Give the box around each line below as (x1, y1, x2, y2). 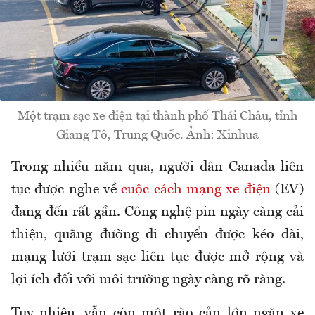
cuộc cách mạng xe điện (121, 182, 271, 197)
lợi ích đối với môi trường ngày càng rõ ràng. (11, 272, 285, 287)
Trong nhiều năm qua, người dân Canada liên (11, 160, 304, 174)
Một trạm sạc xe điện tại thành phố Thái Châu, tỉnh (18, 109, 297, 122)
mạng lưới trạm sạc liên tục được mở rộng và (11, 250, 304, 264)
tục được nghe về (11, 182, 122, 197)
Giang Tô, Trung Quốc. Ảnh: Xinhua (56, 128, 259, 141)
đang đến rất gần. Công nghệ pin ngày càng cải (11, 205, 304, 219)
